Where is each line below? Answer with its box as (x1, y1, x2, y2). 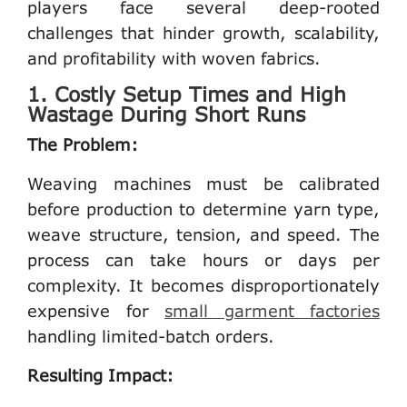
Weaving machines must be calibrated (27, 173, 380, 194)
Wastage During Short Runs (27, 101, 305, 126)
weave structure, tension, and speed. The (27, 223, 380, 244)
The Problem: (27, 134, 138, 154)
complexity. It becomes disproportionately (27, 274, 380, 295)
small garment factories (164, 300, 380, 321)
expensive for (27, 300, 164, 321)
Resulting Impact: (27, 364, 174, 385)
